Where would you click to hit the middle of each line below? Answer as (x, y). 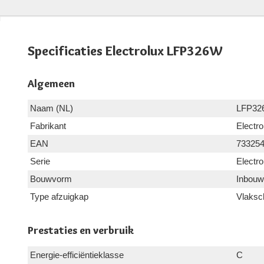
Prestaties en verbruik (81, 231)
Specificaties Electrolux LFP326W (125, 51)
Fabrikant (48, 126)
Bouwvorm (51, 179)
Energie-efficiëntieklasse (77, 255)
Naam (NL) (52, 108)
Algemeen (51, 84)
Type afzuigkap (59, 197)
